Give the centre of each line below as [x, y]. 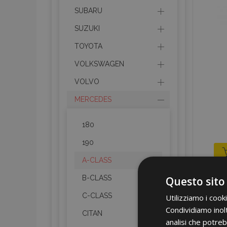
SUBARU [88, 11]
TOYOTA [88, 46]
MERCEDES [93, 99]
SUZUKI [87, 28]
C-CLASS [97, 196]
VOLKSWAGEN [99, 64]
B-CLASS [97, 178]
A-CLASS [97, 160]
